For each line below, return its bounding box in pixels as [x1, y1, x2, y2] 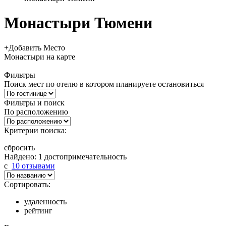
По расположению [4, 107, 68, 116]
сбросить [4, 143, 35, 152]
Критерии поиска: [4, 126, 77, 135]
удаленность [24, 197, 67, 206]
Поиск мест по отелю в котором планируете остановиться [4, 79, 204, 88]
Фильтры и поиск [4, 98, 65, 107]
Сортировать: [4, 180, 50, 189]
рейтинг [24, 206, 52, 215]
